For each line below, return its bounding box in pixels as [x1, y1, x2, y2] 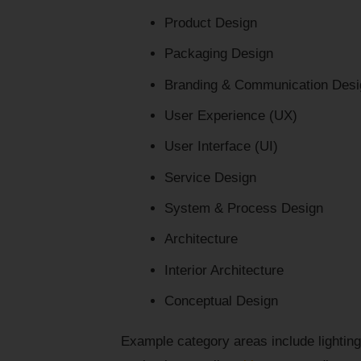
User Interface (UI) [164, 139, 278, 155]
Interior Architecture [164, 262, 284, 278]
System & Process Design [164, 201, 323, 217]
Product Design [164, 15, 257, 31]
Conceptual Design [164, 293, 278, 309]
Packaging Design [164, 46, 273, 62]
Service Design [164, 169, 256, 185]
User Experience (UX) [164, 107, 297, 123]
